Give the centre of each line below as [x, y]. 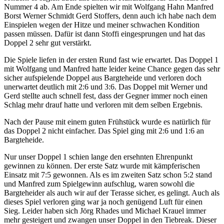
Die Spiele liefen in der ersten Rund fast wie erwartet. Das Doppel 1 [111, 60]
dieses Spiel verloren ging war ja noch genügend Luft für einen [103, 202]
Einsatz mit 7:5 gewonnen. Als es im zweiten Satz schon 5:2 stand [108, 175]
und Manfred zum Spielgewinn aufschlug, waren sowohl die [99, 184]
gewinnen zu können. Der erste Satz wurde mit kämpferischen [102, 166]
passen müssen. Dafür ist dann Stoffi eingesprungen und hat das [104, 34]
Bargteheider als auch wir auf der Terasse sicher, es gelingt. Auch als [112, 193]
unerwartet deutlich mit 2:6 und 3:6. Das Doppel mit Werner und [106, 87]
